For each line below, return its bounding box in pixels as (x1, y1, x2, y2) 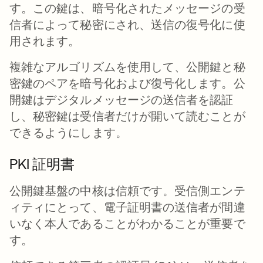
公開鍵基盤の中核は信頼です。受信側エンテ (9, 184, 245, 197)
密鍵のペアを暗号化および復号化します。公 (9, 76, 245, 90)
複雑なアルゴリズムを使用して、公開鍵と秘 (9, 60, 245, 73)
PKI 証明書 (9, 156, 75, 172)
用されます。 (9, 34, 80, 48)
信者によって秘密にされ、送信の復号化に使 (9, 18, 245, 31)
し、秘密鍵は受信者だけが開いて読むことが (9, 109, 245, 123)
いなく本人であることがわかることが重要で (9, 217, 245, 230)
